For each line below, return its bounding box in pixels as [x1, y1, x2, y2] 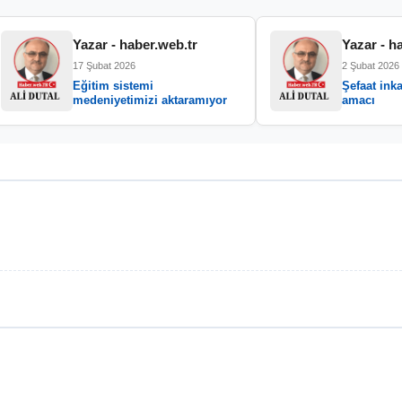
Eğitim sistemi [73, 78, 153, 92]
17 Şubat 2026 [73, 59, 135, 71]
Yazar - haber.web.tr [73, 36, 197, 52]
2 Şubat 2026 [342, 59, 399, 71]
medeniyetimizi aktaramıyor [73, 92, 227, 107]
